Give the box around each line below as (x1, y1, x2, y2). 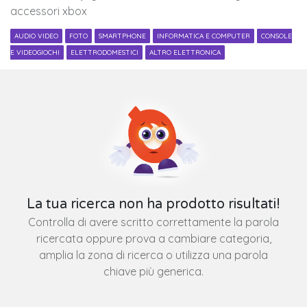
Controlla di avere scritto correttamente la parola (28, 215, 279, 230)
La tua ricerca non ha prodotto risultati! (27, 195, 280, 212)
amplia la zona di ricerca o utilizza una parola (39, 248, 268, 262)
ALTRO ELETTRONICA (149, 48, 221, 57)
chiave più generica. (103, 265, 204, 279)
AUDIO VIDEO (14, 32, 58, 40)
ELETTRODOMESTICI (71, 48, 138, 57)
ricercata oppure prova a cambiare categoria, (36, 232, 271, 246)
